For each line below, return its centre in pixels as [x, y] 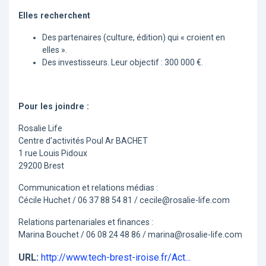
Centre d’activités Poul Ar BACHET [83, 141]
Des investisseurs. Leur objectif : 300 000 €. [123, 63]
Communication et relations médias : [88, 188]
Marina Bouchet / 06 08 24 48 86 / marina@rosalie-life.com [130, 235]
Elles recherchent [54, 16]
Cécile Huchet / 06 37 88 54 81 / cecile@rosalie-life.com [124, 200]
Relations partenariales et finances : [86, 222]
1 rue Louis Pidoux [53, 153]
